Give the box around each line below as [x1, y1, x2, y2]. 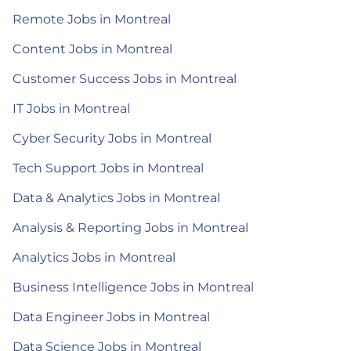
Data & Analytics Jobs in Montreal [13, 190, 220, 205]
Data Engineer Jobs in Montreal [13, 309, 210, 324]
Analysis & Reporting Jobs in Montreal [13, 219, 248, 235]
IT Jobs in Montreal [13, 100, 130, 116]
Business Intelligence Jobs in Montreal [13, 279, 254, 295]
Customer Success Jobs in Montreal [13, 71, 237, 86]
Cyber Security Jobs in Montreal [13, 130, 212, 146]
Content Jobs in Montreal [13, 41, 172, 56]
